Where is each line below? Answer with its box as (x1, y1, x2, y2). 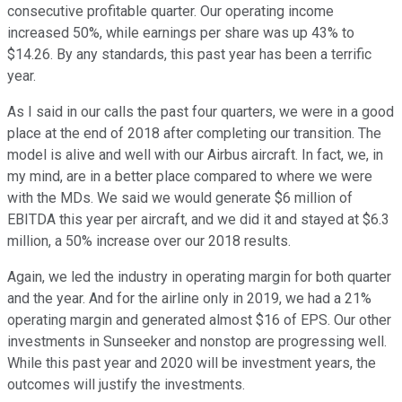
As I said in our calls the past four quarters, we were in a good (7, 103, 394, 121)
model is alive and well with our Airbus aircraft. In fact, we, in (7, 146, 383, 164)
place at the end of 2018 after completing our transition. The (7, 125, 381, 143)
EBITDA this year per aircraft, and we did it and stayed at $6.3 (7, 211, 389, 229)
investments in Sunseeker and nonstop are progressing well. (7, 333, 387, 351)
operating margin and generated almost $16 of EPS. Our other (7, 311, 391, 329)
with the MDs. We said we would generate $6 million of (7, 189, 353, 207)
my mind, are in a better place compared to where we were (7, 168, 372, 186)
